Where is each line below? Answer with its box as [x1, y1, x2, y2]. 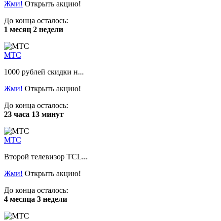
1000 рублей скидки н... [4, 67, 84, 76]
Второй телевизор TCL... [4, 152, 88, 161]
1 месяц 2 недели [4, 25, 63, 34]
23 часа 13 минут [4, 110, 64, 118]
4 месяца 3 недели [4, 194, 67, 203]
